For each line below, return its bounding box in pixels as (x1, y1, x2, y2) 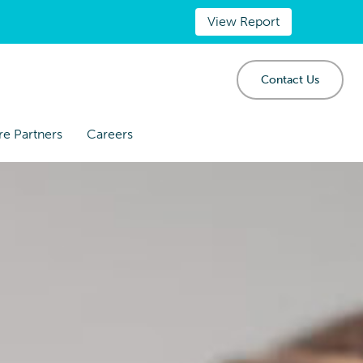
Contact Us (261, 73, 319, 87)
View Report (207, 14, 280, 29)
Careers (86, 126, 133, 142)
